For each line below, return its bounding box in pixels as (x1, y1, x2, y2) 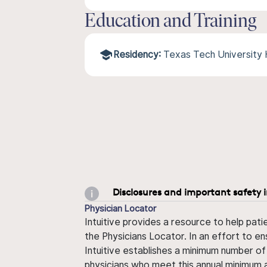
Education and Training (85, 13, 256, 32)
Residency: (113, 49, 161, 60)
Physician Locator (85, 203, 156, 213)
